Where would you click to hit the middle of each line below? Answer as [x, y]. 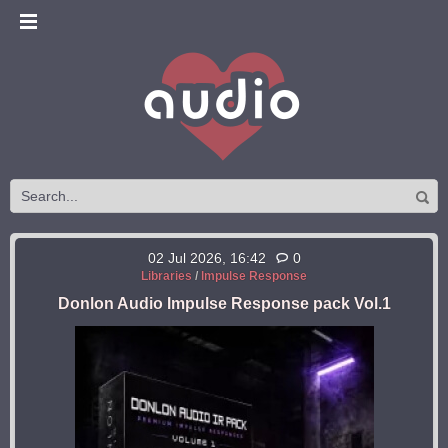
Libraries [166, 276]
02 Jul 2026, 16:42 [206, 258]
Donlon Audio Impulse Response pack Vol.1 [224, 303]
